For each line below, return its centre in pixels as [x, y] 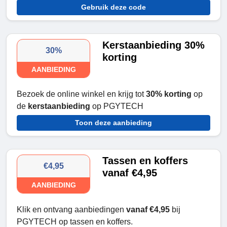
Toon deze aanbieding [113, 123]
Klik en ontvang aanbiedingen [71, 210]
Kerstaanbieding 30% [154, 45]
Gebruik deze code [113, 7]
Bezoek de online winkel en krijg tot [81, 94]
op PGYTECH [117, 106]
